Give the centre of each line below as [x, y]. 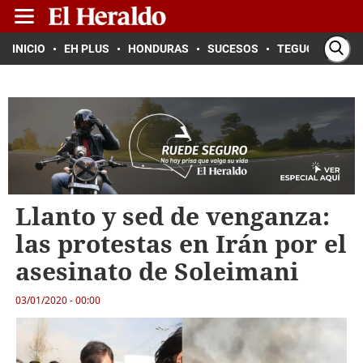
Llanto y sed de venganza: [172, 216]
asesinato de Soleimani [157, 271]
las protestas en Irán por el [181, 243]
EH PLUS [87, 49]
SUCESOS [233, 49]
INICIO [29, 49]
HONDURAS [158, 49]
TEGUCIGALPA [315, 49]
